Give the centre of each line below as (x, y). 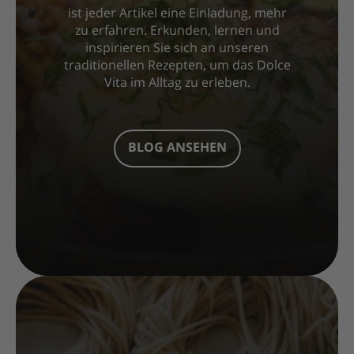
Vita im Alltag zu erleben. (177, 84)
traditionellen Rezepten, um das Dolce (177, 67)
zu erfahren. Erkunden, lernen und (177, 32)
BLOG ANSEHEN (177, 149)
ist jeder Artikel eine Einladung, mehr (177, 15)
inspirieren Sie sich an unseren (177, 49)
